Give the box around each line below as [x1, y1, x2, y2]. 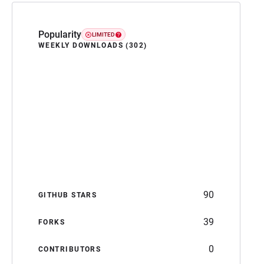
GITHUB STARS [38, 190, 97, 199]
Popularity [38, 28, 81, 40]
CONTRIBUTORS [38, 245, 101, 253]
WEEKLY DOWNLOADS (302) [38, 41, 147, 49]
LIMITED [92, 31, 115, 38]
